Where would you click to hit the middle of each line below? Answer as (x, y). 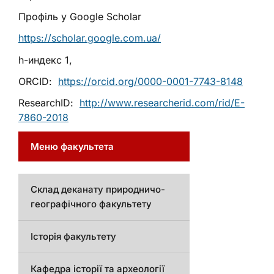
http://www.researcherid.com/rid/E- (162, 102)
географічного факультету (91, 204)
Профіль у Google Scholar (80, 17)
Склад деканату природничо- (98, 190)
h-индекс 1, (45, 60)
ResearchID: (49, 102)
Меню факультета (72, 147)
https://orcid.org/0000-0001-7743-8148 (150, 81)
